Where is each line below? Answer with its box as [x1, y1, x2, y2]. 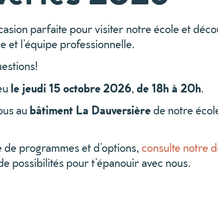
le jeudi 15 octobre [11, 79, 101, 96]
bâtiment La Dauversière [30, 102, 151, 119]
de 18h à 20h [137, 79, 201, 96]
